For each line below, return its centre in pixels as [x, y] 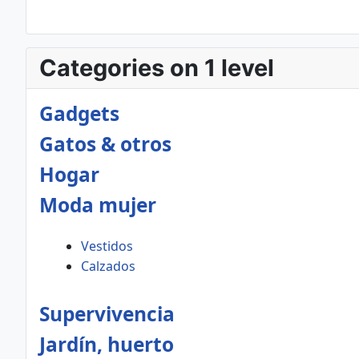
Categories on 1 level [157, 68]
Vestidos [107, 246]
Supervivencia [107, 314]
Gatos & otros [105, 144]
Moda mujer [98, 205]
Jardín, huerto [107, 344]
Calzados [108, 266]
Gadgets [79, 113]
